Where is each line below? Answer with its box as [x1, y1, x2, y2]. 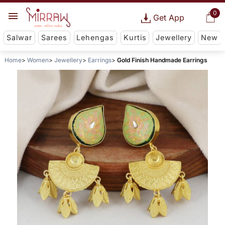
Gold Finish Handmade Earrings [117, 56, 207, 64]
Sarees [41, 33, 68, 42]
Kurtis [123, 33, 147, 42]
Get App [153, 13, 184, 23]
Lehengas [76, 33, 115, 42]
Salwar [6, 33, 32, 42]
